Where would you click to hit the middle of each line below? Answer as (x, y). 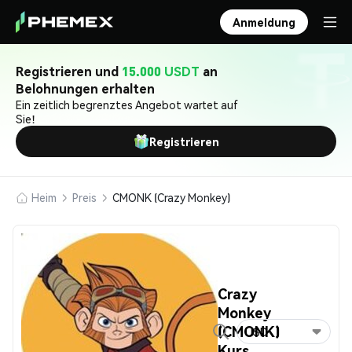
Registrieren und (69, 71)
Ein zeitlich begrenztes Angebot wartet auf (127, 104)
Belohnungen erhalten (85, 88)
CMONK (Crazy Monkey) (171, 197)
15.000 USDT (161, 71)
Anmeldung (264, 22)
